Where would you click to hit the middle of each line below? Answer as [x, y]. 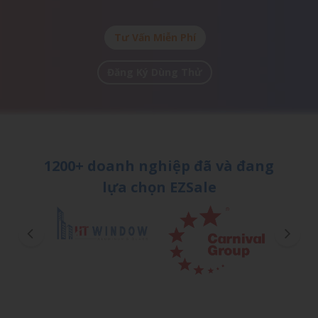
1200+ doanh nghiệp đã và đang [159, 165]
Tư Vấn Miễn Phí [155, 37]
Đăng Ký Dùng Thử [155, 72]
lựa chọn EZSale [159, 187]
